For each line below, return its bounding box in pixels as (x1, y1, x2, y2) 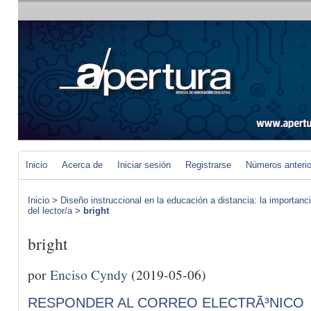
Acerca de (62, 160, 103, 170)
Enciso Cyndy (50, 264, 128, 283)
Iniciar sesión (117, 160, 171, 170)
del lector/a (28, 205, 72, 216)
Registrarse (185, 160, 231, 170)
